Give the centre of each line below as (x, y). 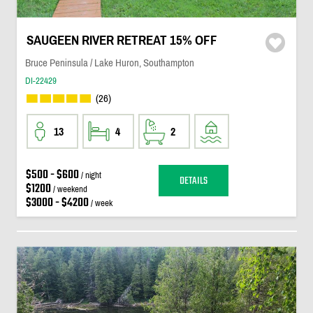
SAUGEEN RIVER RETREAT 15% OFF (122, 40)
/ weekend (69, 189)
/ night (90, 175)
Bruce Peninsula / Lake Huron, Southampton (109, 63)
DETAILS (193, 181)
